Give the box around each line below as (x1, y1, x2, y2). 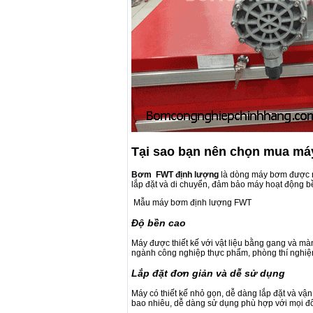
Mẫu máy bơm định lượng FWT (131, 197, 252, 208)
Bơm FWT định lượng (131, 169, 219, 180)
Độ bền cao (131, 217, 186, 228)
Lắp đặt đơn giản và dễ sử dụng (131, 267, 285, 279)
